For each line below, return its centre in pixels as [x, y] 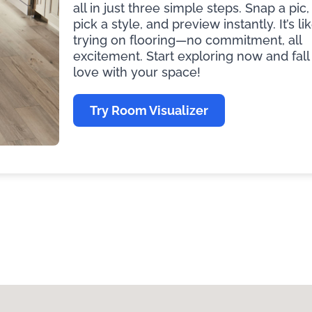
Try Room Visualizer [149, 110]
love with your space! [136, 72]
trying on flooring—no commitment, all [187, 40]
